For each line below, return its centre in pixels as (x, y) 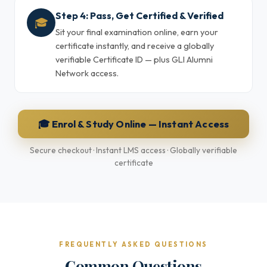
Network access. (87, 73)
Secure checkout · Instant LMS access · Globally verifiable (133, 150)
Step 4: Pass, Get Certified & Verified (139, 15)
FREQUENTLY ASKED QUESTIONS (133, 244)
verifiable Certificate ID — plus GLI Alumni (134, 60)
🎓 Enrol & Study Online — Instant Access (133, 124)
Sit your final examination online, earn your (137, 32)
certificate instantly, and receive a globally (135, 46)
